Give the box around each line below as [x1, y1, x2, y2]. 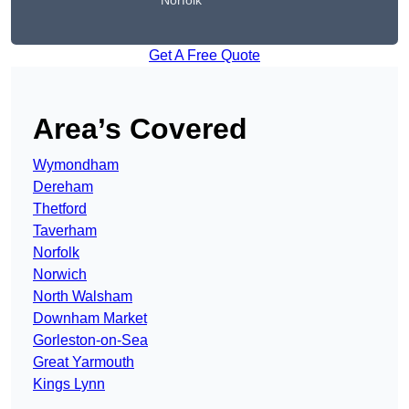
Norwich [33, 267, 87, 283]
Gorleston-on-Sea [33, 332, 148, 349]
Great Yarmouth [33, 354, 134, 371]
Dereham [33, 179, 93, 195]
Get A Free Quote [149, 47, 260, 64]
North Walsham [33, 288, 132, 305]
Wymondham [33, 157, 119, 173]
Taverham [33, 223, 97, 239]
